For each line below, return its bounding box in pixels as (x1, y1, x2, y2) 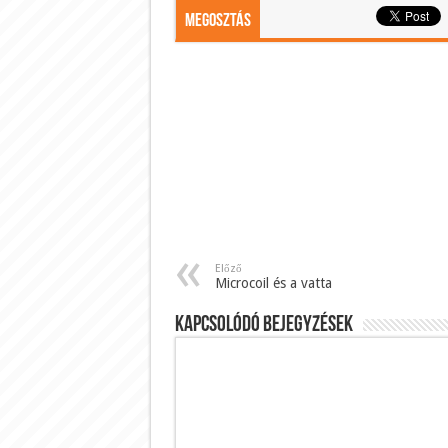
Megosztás (184, 11, 251, 31)
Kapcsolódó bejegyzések (174, 313, 353, 337)
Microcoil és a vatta (214, 274, 332, 291)
